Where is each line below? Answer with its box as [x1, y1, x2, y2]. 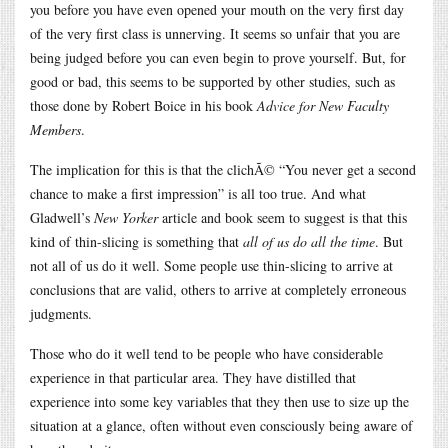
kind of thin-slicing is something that [30, 231, 243, 251]
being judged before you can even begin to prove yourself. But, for [30, 47, 406, 67]
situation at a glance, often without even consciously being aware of [30, 415, 413, 435]
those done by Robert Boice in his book [30, 95, 257, 115]
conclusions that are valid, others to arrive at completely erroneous [30, 279, 406, 299]
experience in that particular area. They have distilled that [30, 367, 356, 387]
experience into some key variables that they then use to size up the [30, 391, 409, 411]
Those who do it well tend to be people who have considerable [30, 343, 383, 363]
